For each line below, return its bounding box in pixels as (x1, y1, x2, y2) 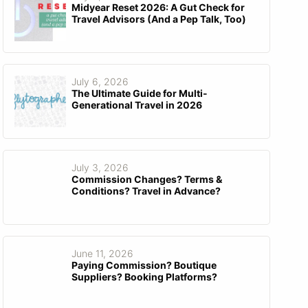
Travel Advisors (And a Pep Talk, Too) (71, 13, 246, 25)
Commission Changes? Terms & (71, 173, 222, 186)
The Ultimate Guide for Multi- (71, 87, 208, 100)
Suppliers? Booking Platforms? (71, 271, 217, 283)
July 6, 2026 (71, 76, 129, 88)
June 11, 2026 (71, 247, 133, 260)
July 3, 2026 (71, 162, 129, 174)
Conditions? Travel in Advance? (71, 185, 221, 197)
